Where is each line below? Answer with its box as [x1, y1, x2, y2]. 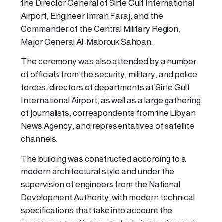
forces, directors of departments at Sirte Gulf [21, 82, 190, 93]
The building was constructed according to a [21, 154, 186, 164]
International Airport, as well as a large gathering [21, 95, 201, 106]
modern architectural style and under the [21, 166, 174, 177]
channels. [21, 134, 57, 144]
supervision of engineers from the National [21, 179, 180, 190]
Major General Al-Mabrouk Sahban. [21, 37, 153, 47]
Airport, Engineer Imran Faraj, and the [21, 11, 163, 21]
